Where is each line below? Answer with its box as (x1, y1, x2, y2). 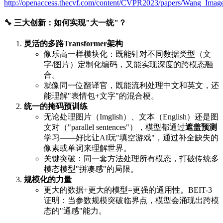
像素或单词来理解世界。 (44, 144, 131, 153)
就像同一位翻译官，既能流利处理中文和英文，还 (44, 81, 219, 90)
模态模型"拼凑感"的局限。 (44, 165, 138, 174)
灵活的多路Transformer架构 (24, 39, 123, 48)
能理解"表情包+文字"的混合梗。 (44, 92, 159, 101)
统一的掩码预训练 (24, 102, 88, 111)
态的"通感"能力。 (44, 207, 107, 216)
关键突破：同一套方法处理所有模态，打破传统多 (44, 154, 219, 163)
